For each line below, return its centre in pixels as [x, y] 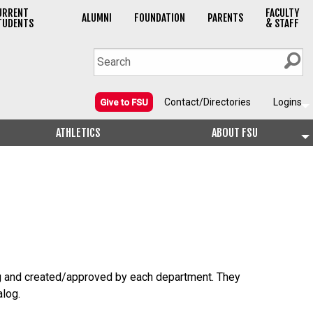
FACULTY [282, 13]
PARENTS [225, 18]
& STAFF [282, 24]
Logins [287, 102]
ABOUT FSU [235, 133]
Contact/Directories [208, 102]
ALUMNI [96, 18]
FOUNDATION [159, 18]
